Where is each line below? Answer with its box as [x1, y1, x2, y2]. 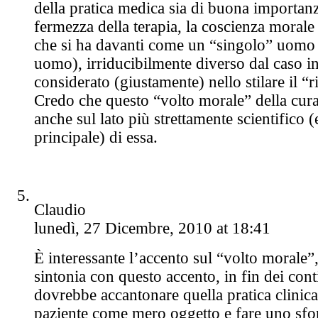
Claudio [34, 200, 86, 219]
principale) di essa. [34, 128, 158, 146]
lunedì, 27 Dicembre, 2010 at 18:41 [34, 219, 270, 237]
